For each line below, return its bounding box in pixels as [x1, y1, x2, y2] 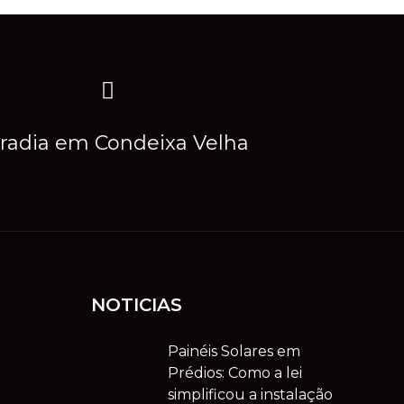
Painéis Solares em [168, 343, 300, 361]
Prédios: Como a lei [168, 364, 302, 382]
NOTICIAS [91, 294, 182, 317]
